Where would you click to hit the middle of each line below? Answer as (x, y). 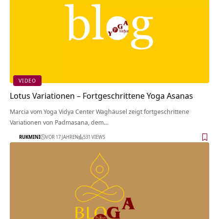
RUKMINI (30, 137)
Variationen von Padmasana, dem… (59, 122)
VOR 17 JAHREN (62, 137)
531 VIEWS (94, 137)
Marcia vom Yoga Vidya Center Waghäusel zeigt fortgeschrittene (99, 111)
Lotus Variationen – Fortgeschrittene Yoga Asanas (101, 95)
